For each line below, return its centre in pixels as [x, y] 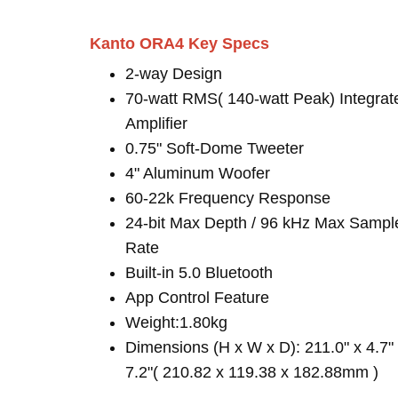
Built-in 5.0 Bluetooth [199, 273]
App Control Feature [197, 298]
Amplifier [156, 123]
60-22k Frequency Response [228, 198]
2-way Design [174, 74]
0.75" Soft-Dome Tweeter [215, 148]
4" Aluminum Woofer [198, 173]
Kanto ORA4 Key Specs [179, 44]
